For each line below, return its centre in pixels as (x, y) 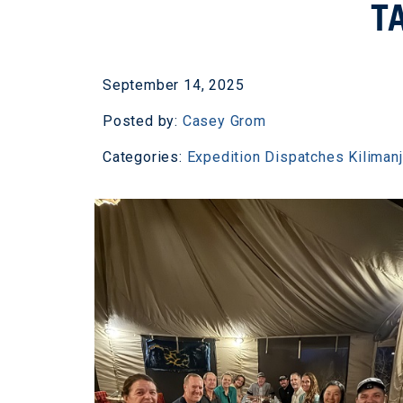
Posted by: (143, 121)
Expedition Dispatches (265, 157)
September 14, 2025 (174, 85)
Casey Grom (224, 121)
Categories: (145, 157)
